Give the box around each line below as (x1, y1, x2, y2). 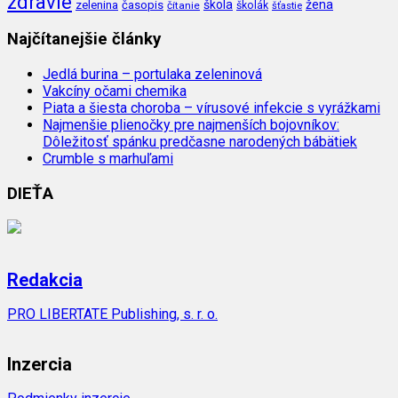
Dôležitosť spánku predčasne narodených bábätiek (43, 133, 357, 150)
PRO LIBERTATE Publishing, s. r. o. (7, 305, 218, 322)
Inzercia (7, 354, 72, 376)
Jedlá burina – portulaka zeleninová (43, 66, 262, 83)
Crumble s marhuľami (43, 150, 173, 167)
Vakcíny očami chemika (43, 83, 187, 99)
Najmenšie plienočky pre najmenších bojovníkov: (43, 116, 339, 133)
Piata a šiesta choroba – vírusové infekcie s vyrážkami (43, 99, 380, 116)
